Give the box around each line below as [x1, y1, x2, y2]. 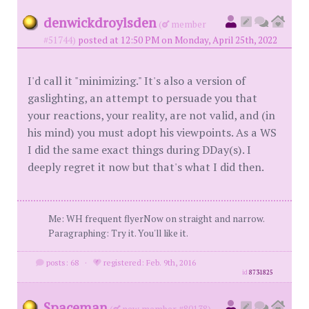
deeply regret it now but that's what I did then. [28, 159, 264, 175]
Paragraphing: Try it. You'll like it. [48, 227, 188, 240]
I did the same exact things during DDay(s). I [28, 142, 251, 158]
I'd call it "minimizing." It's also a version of [28, 73, 246, 89]
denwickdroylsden [43, 13, 157, 32]
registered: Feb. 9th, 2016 [101, 257, 196, 268]
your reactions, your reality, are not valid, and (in [28, 108, 275, 123]
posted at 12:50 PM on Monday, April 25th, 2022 [78, 34, 277, 47]
